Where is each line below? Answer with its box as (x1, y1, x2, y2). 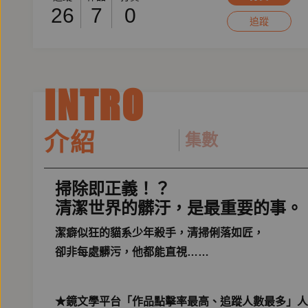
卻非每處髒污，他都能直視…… (55, 246, 209, 258)
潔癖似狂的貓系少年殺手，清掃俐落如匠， (55, 227, 275, 239)
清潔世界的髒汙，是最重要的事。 (55, 199, 302, 217)
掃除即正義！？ (55, 179, 170, 198)
